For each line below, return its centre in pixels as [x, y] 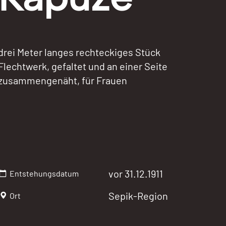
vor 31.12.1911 [136, 174]
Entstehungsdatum [43, 173]
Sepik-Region [138, 196]
